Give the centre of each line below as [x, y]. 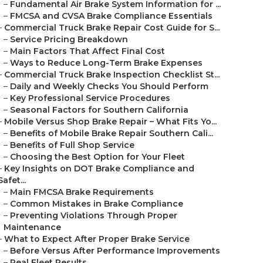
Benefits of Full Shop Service [72, 145]
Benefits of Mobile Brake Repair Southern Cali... [112, 133]
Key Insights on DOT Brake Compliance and [99, 168]
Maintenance [32, 227]
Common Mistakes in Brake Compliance [97, 204]
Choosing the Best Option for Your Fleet [97, 157]
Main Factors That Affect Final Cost [87, 51]
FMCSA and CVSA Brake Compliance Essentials [111, 16]
